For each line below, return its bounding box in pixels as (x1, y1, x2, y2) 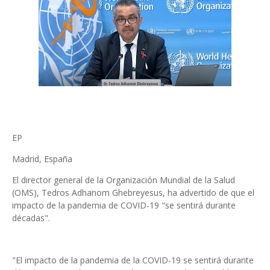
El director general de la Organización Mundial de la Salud (12, 174, 235, 186)
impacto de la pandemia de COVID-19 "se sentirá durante (12, 199, 236, 211)
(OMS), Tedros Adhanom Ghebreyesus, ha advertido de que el (12, 187, 254, 198)
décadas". (12, 212, 50, 224)
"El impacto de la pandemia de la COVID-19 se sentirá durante (12, 254, 254, 266)
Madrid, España (12, 153, 72, 165)
